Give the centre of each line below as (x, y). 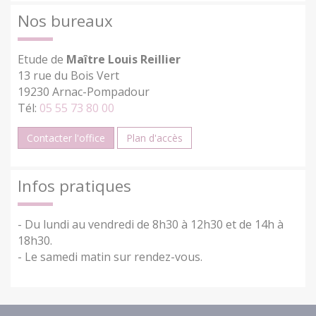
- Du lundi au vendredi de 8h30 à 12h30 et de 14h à (151, 224)
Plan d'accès (154, 138)
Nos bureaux (65, 20)
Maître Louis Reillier (123, 59)
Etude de (42, 59)
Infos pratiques (74, 186)
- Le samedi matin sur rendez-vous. (110, 256)
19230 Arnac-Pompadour (84, 91)
